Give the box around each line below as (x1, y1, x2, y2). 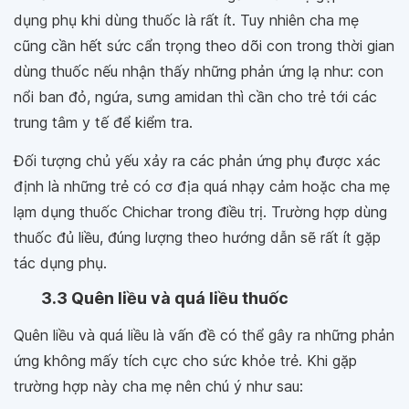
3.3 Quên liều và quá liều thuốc (41, 288, 288, 308)
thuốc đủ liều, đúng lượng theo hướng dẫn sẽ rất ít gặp (14, 228, 381, 246)
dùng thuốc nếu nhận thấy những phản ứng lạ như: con (14, 62, 383, 80)
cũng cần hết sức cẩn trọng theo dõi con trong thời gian (14, 37, 394, 55)
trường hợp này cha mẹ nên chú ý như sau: (14, 377, 303, 395)
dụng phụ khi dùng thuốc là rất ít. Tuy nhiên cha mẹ (14, 11, 359, 29)
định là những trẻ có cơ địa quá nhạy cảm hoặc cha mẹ (14, 177, 390, 195)
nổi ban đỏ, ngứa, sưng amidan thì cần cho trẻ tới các (14, 88, 377, 106)
